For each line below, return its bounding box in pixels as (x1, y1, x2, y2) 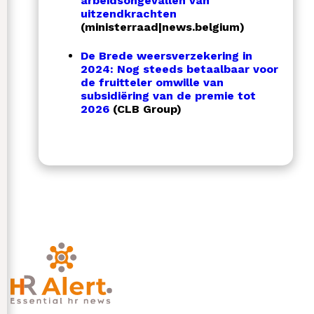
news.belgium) (162, 20, 245, 34)
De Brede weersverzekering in (81, 48, 252, 62)
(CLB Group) (109, 102, 182, 116)
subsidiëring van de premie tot (81, 88, 256, 102)
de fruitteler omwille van (81, 75, 224, 89)
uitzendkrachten (81, 7, 177, 21)
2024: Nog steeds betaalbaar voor (81, 62, 278, 76)
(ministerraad (81, 20, 158, 34)
